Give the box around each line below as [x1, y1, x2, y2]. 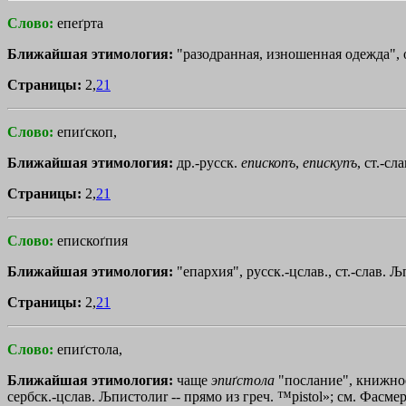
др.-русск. [177, 154, 241, 170]
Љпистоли [99, 388, 163, 404]
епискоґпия [57, 232, 128, 248]
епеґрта [57, 14, 103, 31]
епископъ [241, 154, 295, 170]
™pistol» [277, 388, 330, 404]
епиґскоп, [57, 123, 117, 140]
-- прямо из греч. [168, 388, 277, 404]
